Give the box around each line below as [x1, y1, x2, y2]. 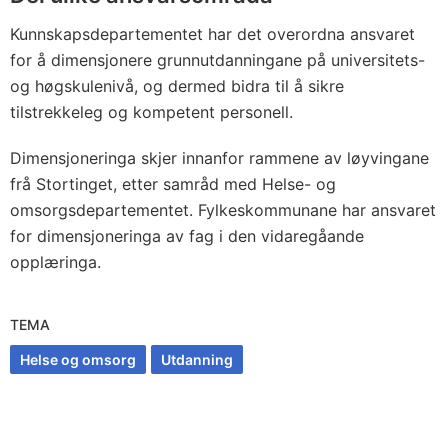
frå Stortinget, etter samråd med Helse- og [10, 174, 336, 194]
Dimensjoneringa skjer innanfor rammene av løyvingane [10, 148, 429, 168]
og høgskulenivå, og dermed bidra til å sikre [10, 76, 344, 96]
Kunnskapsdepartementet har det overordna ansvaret [10, 24, 415, 44]
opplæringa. [10, 252, 101, 272]
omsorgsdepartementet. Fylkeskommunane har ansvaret [10, 200, 436, 220]
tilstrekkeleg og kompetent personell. [10, 102, 293, 122]
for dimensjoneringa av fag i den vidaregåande [10, 226, 364, 246]
